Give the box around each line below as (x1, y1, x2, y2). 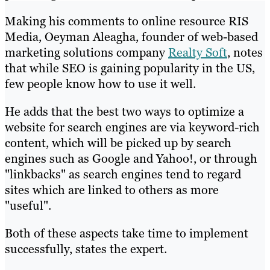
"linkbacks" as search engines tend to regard (5, 166, 241, 182)
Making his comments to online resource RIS (5, 13, 248, 29)
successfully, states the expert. (5, 240, 167, 257)
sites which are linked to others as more (5, 181, 219, 198)
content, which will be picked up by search (5, 134, 231, 151)
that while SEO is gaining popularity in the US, (5, 60, 255, 76)
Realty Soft (168, 44, 227, 60)
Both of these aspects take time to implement (5, 225, 248, 241)
